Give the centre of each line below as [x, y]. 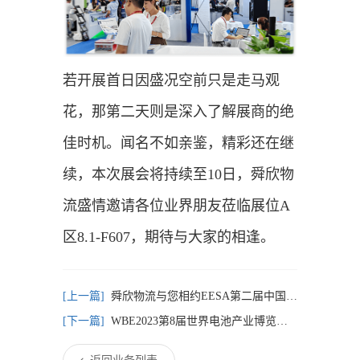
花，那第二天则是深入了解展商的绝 [178, 111]
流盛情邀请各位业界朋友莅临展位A [176, 205]
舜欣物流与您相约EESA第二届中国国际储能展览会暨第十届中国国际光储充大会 [198, 296]
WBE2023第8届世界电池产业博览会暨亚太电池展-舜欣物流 [193, 321]
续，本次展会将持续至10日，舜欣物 [178, 174]
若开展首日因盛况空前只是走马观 [171, 80]
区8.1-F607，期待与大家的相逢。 [168, 237]
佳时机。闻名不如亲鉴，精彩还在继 [178, 143]
